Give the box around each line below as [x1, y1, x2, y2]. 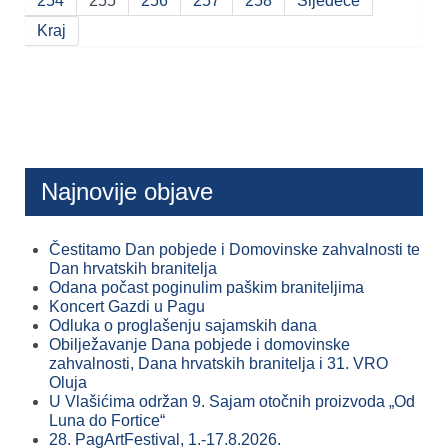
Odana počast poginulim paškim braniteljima [49, 279, 364, 297]
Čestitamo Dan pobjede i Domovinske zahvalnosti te [49, 241, 420, 259]
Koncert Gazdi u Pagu [49, 298, 205, 316]
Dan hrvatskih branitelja [49, 260, 217, 278]
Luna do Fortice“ [49, 412, 165, 430]
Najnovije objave [41, 178, 213, 206]
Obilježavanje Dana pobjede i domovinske [49, 336, 350, 354]
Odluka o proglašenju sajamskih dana [49, 317, 317, 335]
